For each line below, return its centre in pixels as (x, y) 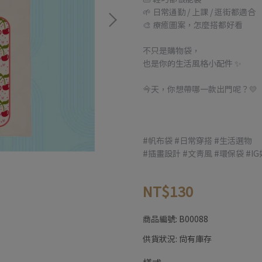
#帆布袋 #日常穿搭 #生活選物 (197, 140)
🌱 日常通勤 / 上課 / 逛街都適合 (199, 12)
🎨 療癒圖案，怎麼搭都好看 (193, 25)
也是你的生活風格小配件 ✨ (192, 63)
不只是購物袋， (171, 50)
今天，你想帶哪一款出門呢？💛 (200, 89)
